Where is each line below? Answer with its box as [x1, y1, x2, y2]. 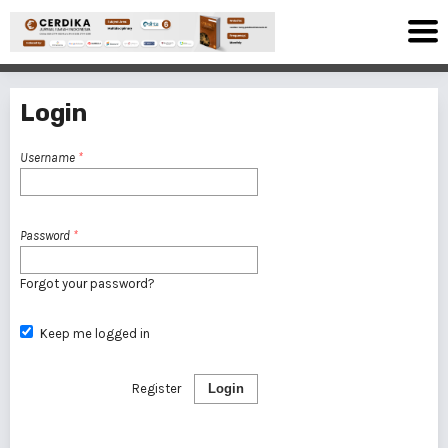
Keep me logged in [39, 326, 150, 341]
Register [132, 381, 181, 396]
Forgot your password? [20, 276, 155, 291]
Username [20, 150, 78, 165]
